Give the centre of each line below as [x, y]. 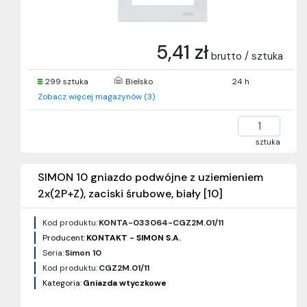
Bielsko [139, 82]
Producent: [64, 238]
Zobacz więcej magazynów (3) [96, 97]
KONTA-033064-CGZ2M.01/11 [161, 223]
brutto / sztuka [247, 56]
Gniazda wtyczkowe [125, 283]
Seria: [53, 253]
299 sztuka [67, 82]
